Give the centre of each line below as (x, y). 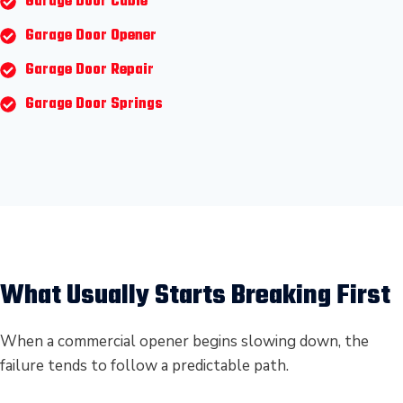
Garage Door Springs (94, 104)
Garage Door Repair (89, 70)
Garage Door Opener (90, 36)
